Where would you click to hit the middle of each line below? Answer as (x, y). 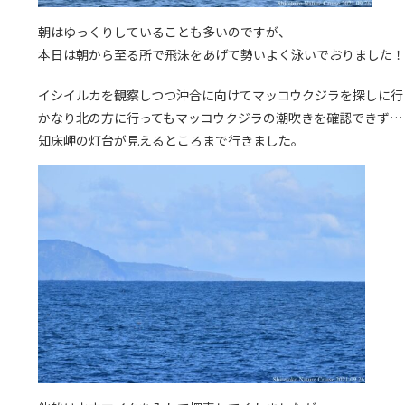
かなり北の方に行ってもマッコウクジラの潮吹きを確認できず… (220, 117)
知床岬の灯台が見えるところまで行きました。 (171, 140)
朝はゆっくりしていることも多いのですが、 (165, 31)
